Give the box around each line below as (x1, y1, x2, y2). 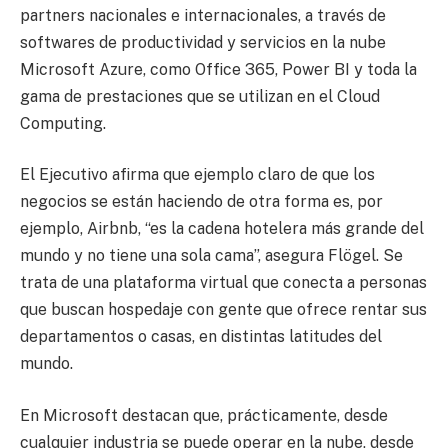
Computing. (20, 113, 106, 133)
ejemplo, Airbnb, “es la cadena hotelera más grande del (20, 219, 424, 239)
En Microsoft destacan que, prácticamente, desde (20, 405, 388, 425)
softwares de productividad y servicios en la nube (20, 32, 386, 52)
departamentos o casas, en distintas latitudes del (20, 327, 382, 347)
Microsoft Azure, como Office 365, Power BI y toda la (20, 59, 417, 79)
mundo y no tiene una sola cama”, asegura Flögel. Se (20, 246, 403, 266)
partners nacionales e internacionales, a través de (20, 5, 386, 25)
